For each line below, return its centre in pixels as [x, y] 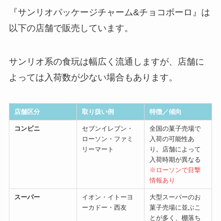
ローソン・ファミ [107, 139]
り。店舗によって [175, 149]
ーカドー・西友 [104, 208]
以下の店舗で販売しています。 [71, 28]
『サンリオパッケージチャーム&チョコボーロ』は [109, 13]
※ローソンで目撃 [175, 170]
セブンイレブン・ [107, 129]
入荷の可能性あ [172, 139]
